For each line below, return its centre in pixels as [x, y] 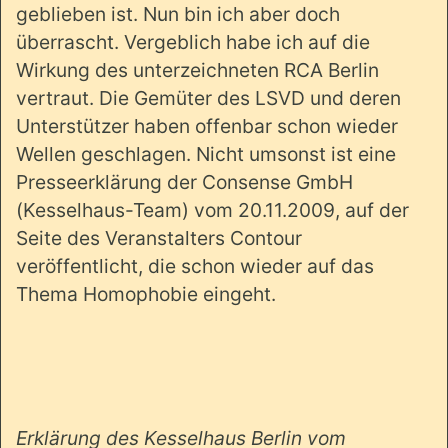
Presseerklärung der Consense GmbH [184, 181]
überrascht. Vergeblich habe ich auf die [193, 41]
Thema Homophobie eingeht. [146, 293]
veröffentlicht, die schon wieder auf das [195, 265]
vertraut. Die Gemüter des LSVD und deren [208, 97]
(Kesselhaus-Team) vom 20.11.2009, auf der [212, 209]
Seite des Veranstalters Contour [159, 237]
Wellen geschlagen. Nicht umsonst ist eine [206, 153]
